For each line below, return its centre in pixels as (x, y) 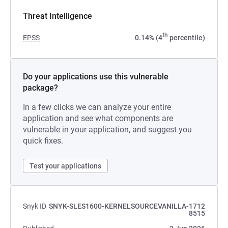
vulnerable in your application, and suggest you (107, 130)
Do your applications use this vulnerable (96, 77)
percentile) (187, 38)
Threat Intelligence (58, 16)
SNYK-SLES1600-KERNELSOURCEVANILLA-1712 (127, 206)
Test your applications (65, 166)
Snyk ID (35, 206)
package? (40, 88)
